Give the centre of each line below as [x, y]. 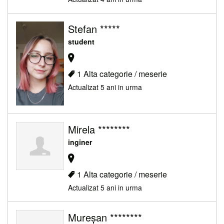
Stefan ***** [94, 29]
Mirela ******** [99, 129]
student [81, 42]
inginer [80, 142]
